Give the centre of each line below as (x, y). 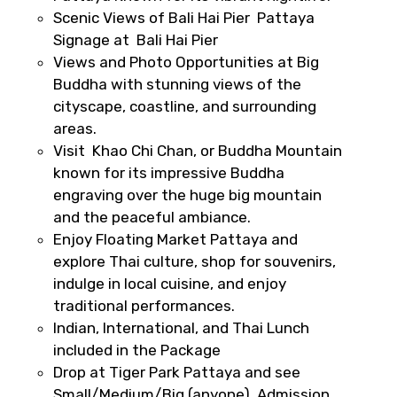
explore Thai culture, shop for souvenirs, (195, 261)
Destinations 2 (72, 80)
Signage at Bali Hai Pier (137, 40)
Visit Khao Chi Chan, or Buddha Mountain (198, 151)
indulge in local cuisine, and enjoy (170, 284)
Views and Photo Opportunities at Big (186, 62)
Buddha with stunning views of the (177, 84)
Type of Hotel (68, 249)
